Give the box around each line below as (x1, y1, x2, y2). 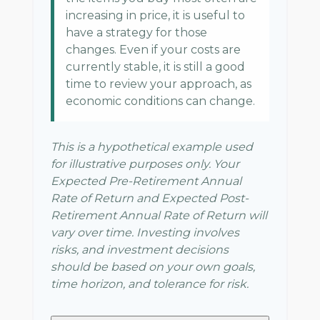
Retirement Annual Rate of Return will (51, 209, 267, 222)
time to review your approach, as (66, 77, 251, 91)
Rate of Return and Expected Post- (51, 191, 249, 205)
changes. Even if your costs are (66, 43, 241, 56)
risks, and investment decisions (51, 243, 229, 256)
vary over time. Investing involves (51, 226, 239, 239)
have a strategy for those (66, 26, 207, 39)
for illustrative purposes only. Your (51, 157, 239, 171)
